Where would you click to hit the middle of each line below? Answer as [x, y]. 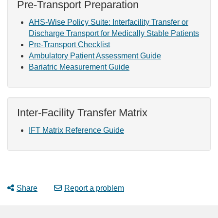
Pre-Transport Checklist [69, 44]
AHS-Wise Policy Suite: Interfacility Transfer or [109, 22]
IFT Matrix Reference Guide [76, 130]
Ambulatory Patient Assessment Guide [95, 55]
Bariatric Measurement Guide [79, 67]
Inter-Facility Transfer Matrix [82, 113]
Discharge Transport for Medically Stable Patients [114, 33]
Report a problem [94, 188]
